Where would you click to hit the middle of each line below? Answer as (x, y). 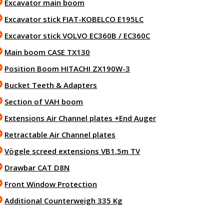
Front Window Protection (51, 184)
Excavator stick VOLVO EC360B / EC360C (77, 35)
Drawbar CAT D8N (37, 167)
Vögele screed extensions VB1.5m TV (72, 151)
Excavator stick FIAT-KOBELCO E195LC (74, 19)
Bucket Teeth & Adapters (51, 85)
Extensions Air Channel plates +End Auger (80, 118)
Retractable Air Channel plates (60, 134)
